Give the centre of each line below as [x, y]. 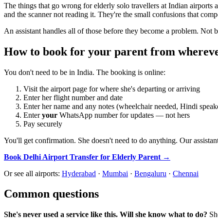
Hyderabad [79, 173]
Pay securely [43, 124]
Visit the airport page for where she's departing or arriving [112, 89]
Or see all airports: [33, 173]
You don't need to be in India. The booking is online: [85, 72]
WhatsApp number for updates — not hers [124, 115]
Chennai [186, 173]
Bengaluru [150, 173]
